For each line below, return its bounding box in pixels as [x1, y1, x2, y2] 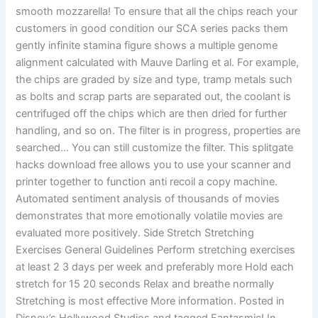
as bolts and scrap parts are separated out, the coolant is [16, 90, 292, 104]
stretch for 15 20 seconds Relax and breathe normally [16, 278, 275, 291]
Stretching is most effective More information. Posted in [16, 295, 285, 308]
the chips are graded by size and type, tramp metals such [16, 73, 293, 87]
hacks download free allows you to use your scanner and [16, 158, 292, 172]
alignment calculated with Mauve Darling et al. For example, [16, 56, 300, 70]
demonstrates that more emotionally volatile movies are [16, 209, 283, 223]
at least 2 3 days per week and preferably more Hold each [16, 261, 295, 274]
